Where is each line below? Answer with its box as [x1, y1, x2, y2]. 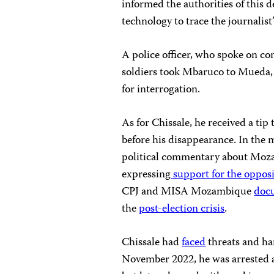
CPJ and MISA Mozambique [122, 182, 254, 201]
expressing [122, 165, 171, 184]
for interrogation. [122, 80, 201, 99]
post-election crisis [139, 199, 225, 218]
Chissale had [122, 233, 182, 252]
